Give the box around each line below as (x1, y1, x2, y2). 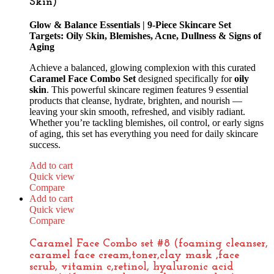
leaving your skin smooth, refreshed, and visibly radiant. (29, 106, 245, 117)
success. (29, 139, 61, 150)
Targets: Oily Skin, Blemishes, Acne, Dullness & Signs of (29, 30, 261, 41)
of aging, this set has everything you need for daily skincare (29, 128, 258, 139)
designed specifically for (136, 73, 234, 84)
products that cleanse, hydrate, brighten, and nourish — (29, 95, 242, 106)
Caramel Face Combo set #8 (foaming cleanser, (29, 237, 268, 250)
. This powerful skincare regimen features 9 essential (46, 84, 248, 95)
